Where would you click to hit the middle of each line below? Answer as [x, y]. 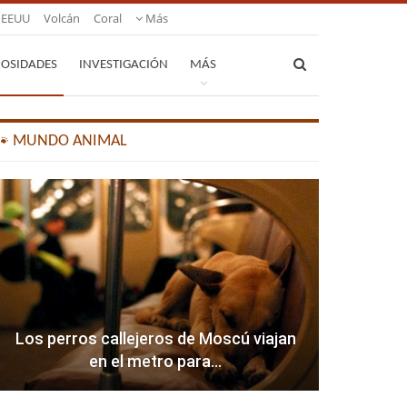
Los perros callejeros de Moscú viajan [155, 339]
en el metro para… [156, 362]
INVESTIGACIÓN [124, 65]
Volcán [62, 18]
